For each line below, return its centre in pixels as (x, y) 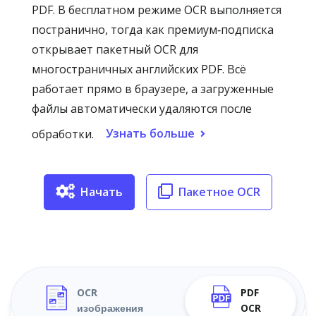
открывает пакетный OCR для (115, 49)
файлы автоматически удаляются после (142, 109)
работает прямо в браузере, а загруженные (153, 89)
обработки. (63, 134)
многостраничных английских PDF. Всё (139, 69)
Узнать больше (150, 133)
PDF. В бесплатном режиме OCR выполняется (157, 10)
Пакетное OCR (219, 192)
